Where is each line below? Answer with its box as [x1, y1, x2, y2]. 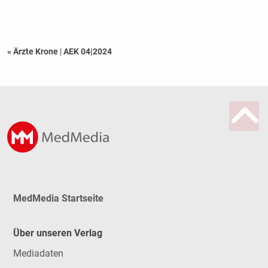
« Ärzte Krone [7, 47, 60, 57]
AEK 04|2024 [63, 47, 112, 57]
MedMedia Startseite [13, 192, 103, 204]
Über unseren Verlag [13, 227, 102, 239]
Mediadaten [13, 248, 63, 260]
